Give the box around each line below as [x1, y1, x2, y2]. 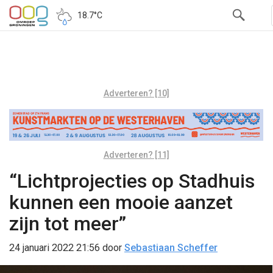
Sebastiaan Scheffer [124, 241, 218, 253]
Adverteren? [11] [103, 149, 169, 160]
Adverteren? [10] [103, 88, 169, 98]
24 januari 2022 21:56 [9, 241, 100, 253]
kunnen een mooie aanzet [9, 190, 233, 214]
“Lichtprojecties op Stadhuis [9, 169, 255, 193]
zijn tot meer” [9, 211, 126, 235]
